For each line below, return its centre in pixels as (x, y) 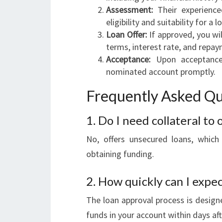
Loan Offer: (127, 34)
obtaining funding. (120, 154)
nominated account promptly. (161, 72)
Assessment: (130, 10)
